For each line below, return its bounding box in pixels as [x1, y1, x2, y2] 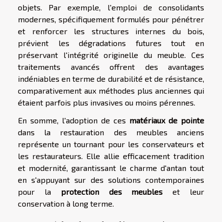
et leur [163, 186, 205, 196]
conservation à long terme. [18, 198, 114, 208]
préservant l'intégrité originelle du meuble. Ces [18, 50, 204, 59]
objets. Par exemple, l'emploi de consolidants [18, 2, 204, 12]
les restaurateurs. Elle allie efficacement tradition [18, 151, 204, 161]
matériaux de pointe [129, 115, 204, 125]
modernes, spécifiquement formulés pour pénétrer [18, 14, 204, 24]
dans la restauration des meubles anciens [18, 127, 204, 137]
